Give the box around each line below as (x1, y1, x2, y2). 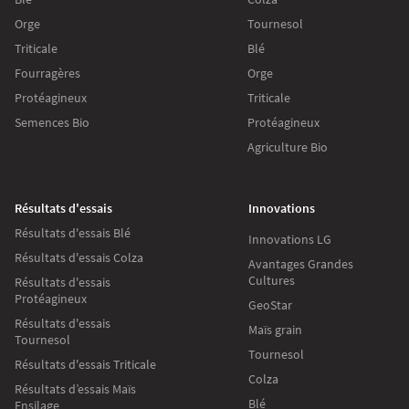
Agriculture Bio (247, 138, 328, 155)
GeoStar (248, 296, 292, 313)
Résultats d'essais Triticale (15, 355, 156, 372)
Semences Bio (15, 113, 89, 131)
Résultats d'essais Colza (15, 248, 143, 266)
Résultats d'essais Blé (15, 224, 131, 241)
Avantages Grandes (248, 255, 353, 272)
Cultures (248, 271, 295, 288)
